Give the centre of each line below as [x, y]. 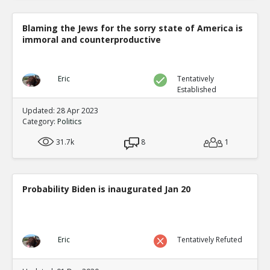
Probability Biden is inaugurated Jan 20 [106, 189]
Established [197, 89]
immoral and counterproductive [92, 39]
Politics [69, 121]
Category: [40, 121]
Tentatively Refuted [210, 239]
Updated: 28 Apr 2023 [60, 110]
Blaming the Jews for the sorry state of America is [133, 28]
